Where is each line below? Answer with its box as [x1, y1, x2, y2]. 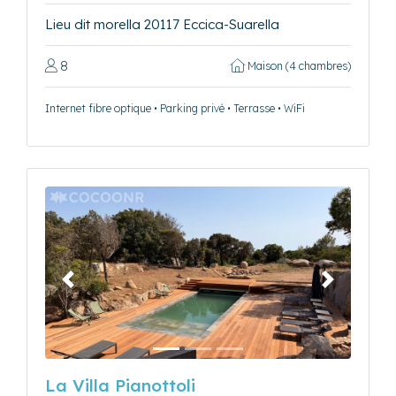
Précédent [66, 278, 132, 296]
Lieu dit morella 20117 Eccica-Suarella [45, 15, 279, 33]
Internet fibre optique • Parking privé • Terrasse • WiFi [45, 101, 305, 115]
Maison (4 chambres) [245, 58, 351, 72]
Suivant [326, 278, 372, 296]
